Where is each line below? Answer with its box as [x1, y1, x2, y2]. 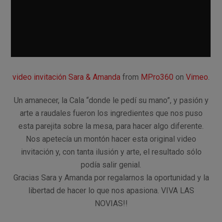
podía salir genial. [81, 160, 141, 170]
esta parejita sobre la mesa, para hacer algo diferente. [18, 121, 204, 131]
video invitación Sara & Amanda [12, 72, 120, 82]
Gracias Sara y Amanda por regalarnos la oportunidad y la [13, 173, 209, 183]
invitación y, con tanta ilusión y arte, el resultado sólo [20, 147, 202, 157]
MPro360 [141, 72, 173, 82]
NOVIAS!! [94, 199, 128, 209]
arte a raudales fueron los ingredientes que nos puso [19, 109, 203, 118]
